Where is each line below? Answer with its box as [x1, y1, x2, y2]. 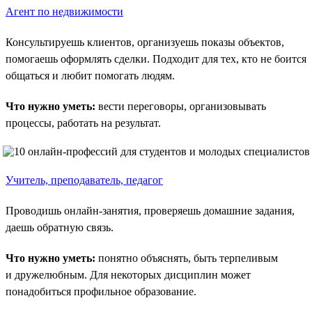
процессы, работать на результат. [6, 116, 161, 129]
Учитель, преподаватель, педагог [6, 173, 163, 186]
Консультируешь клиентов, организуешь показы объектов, [6, 36, 284, 48]
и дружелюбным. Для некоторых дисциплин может [6, 268, 251, 281]
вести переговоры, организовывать [95, 100, 266, 112]
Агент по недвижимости [6, 5, 123, 17]
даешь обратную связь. [6, 221, 114, 233]
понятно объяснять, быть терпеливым [95, 251, 278, 264]
